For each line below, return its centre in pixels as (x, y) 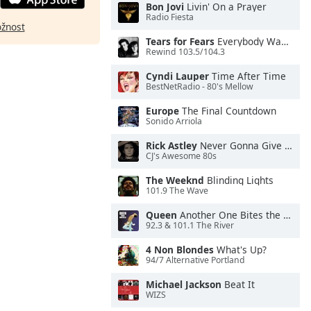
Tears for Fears (180, 41)
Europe (162, 111)
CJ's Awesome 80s (181, 156)
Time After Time (247, 76)
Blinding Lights (239, 180)
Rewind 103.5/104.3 (185, 52)
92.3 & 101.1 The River (190, 226)
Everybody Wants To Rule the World (248, 41)
